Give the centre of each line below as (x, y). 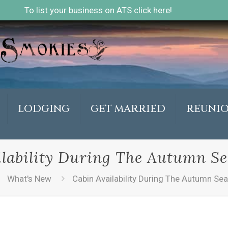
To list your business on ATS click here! (98, 10)
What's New (29, 179)
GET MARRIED (128, 109)
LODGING (44, 109)
